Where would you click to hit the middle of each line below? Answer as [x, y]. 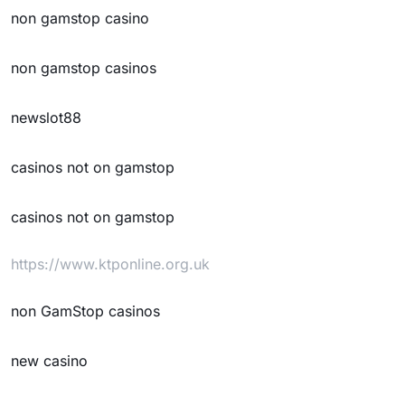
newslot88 [46, 118]
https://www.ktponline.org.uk [110, 264]
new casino [49, 361]
